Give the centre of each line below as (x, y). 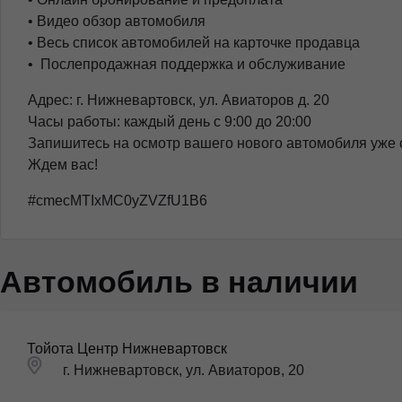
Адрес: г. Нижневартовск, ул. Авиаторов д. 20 (179, 100)
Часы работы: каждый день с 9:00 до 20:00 (170, 121)
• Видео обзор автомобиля (117, 21)
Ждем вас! (63, 164)
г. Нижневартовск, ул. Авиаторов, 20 (184, 370)
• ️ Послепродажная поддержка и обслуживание (187, 64)
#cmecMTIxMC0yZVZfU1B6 (118, 200)
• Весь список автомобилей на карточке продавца (194, 42)
